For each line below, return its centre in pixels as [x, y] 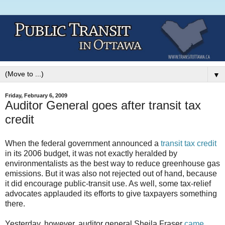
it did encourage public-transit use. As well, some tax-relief [108, 184]
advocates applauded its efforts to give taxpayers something [111, 194]
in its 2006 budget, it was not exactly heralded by [91, 154]
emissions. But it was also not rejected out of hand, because [111, 174]
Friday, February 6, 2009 [36, 96]
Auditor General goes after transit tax [103, 105]
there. [15, 204]
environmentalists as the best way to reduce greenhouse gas [113, 164]
